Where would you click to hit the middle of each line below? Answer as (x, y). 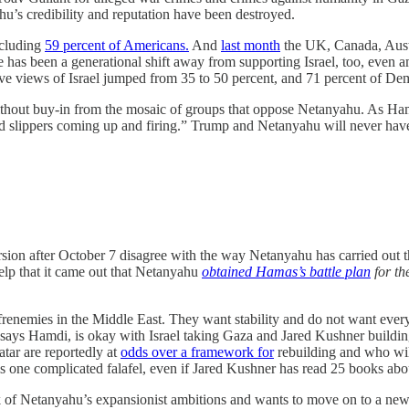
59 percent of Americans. (117, 45)
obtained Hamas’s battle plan (286, 271)
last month (251, 45)
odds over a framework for (197, 351)
